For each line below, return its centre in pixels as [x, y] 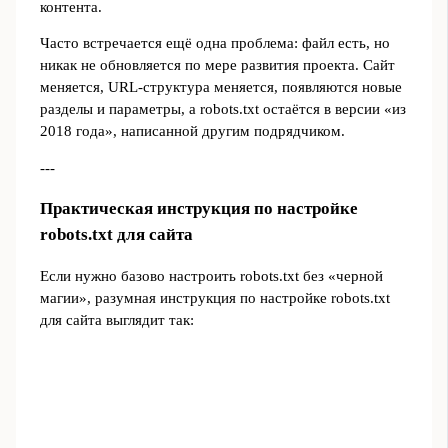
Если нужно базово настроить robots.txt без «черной [211, 275]
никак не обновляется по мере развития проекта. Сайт [217, 65]
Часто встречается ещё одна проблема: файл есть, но [214, 43]
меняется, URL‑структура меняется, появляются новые [220, 87]
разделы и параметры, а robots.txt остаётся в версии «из [222, 109]
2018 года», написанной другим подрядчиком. [192, 131]
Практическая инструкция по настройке [198, 208]
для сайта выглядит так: [116, 319]
